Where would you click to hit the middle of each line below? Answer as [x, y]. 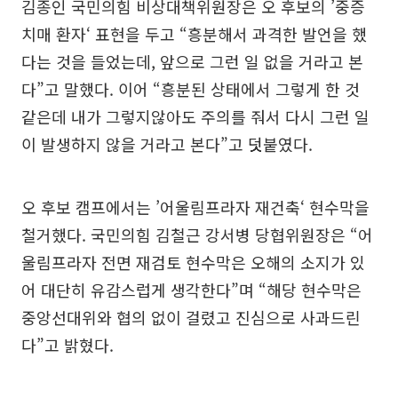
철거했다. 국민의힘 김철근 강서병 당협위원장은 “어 [197, 234]
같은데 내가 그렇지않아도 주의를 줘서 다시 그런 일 [195, 116]
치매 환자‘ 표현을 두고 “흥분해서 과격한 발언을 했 [194, 33]
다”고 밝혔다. [68, 344]
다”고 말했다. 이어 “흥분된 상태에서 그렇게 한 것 [191, 88]
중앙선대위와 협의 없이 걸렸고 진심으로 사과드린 [191, 317]
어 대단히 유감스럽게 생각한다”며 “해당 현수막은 [191, 289]
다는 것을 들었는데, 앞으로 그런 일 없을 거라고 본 [192, 61]
